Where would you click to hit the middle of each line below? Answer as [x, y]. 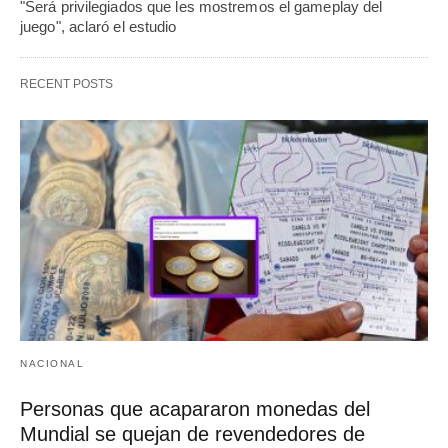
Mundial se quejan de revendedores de [192, 434]
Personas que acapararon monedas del [195, 409]
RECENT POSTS [66, 83]
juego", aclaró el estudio [98, 26]
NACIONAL [52, 364]
